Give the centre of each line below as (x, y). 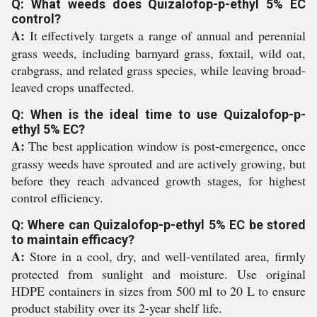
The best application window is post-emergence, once (165, 146)
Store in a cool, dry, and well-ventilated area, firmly (165, 256)
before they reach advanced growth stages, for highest (158, 180)
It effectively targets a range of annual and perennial (165, 35)
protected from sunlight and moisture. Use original (158, 274)
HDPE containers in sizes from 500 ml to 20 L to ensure (158, 291)
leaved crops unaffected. (73, 87)
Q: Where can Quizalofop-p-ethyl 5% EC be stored (158, 225)
